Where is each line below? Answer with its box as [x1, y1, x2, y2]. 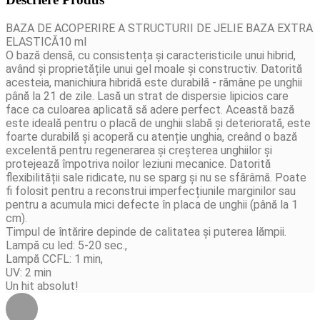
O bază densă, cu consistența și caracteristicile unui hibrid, [6, 49, 296, 63]
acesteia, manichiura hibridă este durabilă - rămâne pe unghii [6, 76, 302, 90]
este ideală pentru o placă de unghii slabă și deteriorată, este [6, 116, 311, 131]
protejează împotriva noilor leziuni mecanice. [6, 157, 229, 171]
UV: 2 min [6, 266, 51, 280]
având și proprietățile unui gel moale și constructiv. [6, 62, 261, 76]
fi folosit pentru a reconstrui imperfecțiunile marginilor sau [6, 184, 296, 199]
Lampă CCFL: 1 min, [6, 252, 103, 266]
